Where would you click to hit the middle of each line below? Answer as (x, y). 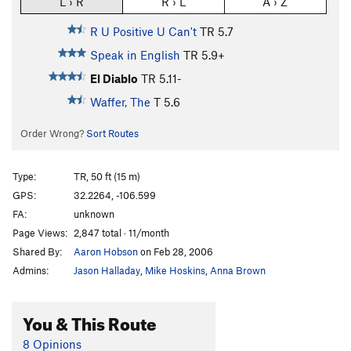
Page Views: (40, 232)
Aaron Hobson (106, 251)
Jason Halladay (107, 270)
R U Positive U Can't (143, 32)
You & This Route (90, 320)
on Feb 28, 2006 (175, 251)
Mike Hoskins (175, 270)
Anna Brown (238, 270)
